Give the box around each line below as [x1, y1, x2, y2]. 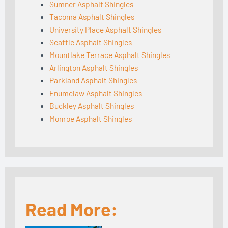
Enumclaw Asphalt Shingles [49, 88, 142, 98]
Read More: [25, 197, 118, 220]
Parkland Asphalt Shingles [49, 75, 137, 85]
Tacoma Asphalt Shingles [49, 11, 134, 21]
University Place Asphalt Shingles [49, 24, 161, 34]
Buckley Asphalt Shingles [49, 100, 134, 110]
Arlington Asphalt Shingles [49, 62, 138, 72]
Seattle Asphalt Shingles [49, 37, 132, 47]
